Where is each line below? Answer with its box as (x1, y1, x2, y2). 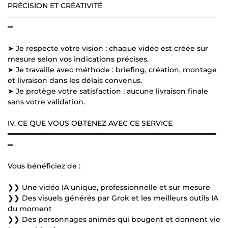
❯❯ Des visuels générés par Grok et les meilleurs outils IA (8, 193, 218, 203)
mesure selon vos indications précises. (8, 54, 149, 64)
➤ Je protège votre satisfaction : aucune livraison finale (8, 86, 208, 96)
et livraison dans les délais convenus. (8, 75, 142, 85)
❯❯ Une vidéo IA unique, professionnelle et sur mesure (8, 182, 210, 192)
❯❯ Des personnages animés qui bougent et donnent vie (8, 214, 220, 224)
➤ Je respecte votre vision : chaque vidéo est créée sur (8, 43, 208, 53)
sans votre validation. (8, 97, 85, 106)
